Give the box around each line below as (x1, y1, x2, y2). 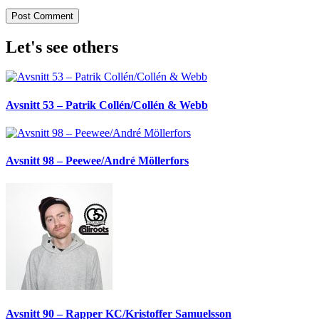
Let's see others (6, 37, 118, 56)
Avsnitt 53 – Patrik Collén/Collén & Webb (6, 98, 208, 111)
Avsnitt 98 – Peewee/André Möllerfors (6, 155, 189, 167)
